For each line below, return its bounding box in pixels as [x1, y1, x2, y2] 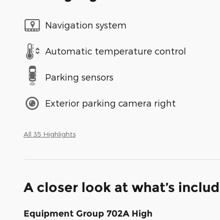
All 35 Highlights [24, 129, 76, 138]
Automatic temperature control [45, 46, 186, 56]
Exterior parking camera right [45, 98, 176, 109]
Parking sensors [45, 72, 113, 82]
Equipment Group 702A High [24, 208, 153, 219]
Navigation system [45, 20, 127, 30]
